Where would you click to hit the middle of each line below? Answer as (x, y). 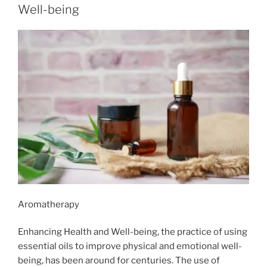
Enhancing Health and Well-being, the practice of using (133, 232)
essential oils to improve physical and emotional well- (130, 246)
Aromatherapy (49, 204)
